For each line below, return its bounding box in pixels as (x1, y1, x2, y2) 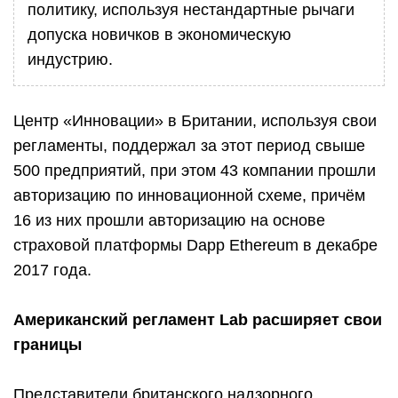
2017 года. (13, 261, 92, 279)
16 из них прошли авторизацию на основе (13, 211, 325, 229)
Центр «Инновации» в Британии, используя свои (13, 112, 377, 130)
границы (13, 336, 82, 354)
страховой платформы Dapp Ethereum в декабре (13, 236, 378, 254)
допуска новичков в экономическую (28, 26, 291, 44)
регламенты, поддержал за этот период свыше (13, 137, 365, 155)
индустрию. (28, 51, 113, 68)
